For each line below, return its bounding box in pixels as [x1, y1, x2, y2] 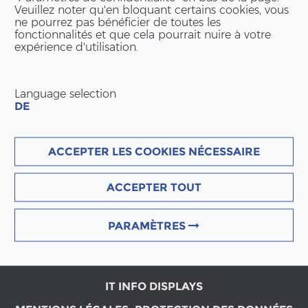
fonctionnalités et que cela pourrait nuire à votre [14, 27, 272, 41]
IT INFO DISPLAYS [104, 279, 203, 292]
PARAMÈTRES [108, 219, 189, 232]
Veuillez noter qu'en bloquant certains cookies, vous [14, 3, 289, 16]
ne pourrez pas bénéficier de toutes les [14, 15, 221, 28]
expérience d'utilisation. [14, 40, 139, 53]
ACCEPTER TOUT [106, 180, 201, 193]
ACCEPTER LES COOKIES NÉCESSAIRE [47, 144, 260, 157]
